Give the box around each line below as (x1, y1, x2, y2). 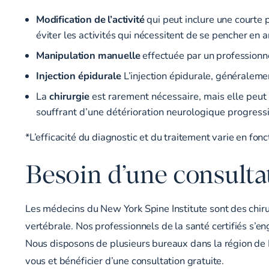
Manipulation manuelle (36, 48, 141, 62)
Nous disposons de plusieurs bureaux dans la (25, 237, 225, 250)
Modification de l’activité (36, 12, 145, 26)
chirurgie (49, 89, 89, 103)
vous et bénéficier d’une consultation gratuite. (25, 254, 225, 268)
